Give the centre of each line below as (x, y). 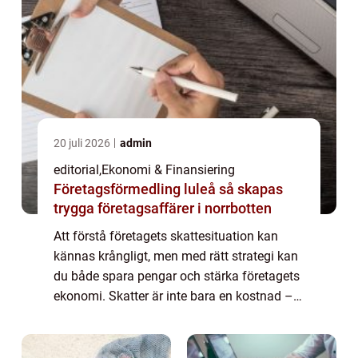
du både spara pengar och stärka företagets (177, 276)
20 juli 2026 (83, 143)
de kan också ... (97, 316)
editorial (76, 169)
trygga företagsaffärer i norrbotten (163, 208)
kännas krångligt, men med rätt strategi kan (176, 256)
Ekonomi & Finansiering (168, 169)
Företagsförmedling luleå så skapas (136, 189)
